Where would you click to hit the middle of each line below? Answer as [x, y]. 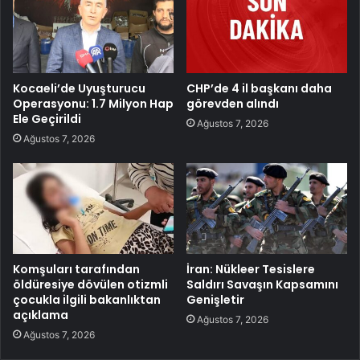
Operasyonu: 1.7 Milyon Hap [93, 104]
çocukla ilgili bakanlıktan [87, 300]
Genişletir [215, 300]
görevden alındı [233, 104]
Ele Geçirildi [47, 119]
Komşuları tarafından [76, 270]
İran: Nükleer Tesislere [251, 270]
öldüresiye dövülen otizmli [90, 285]
